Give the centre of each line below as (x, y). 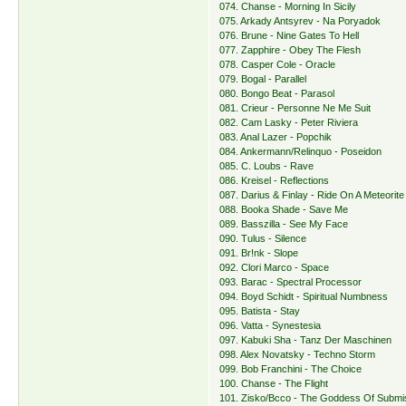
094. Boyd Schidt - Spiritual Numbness (304, 297)
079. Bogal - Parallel (263, 79)
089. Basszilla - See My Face (284, 224)
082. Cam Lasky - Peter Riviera (289, 123)
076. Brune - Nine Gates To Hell (290, 36)
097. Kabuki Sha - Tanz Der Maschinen (306, 340)
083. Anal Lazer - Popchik (276, 137)
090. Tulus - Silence (263, 239)
